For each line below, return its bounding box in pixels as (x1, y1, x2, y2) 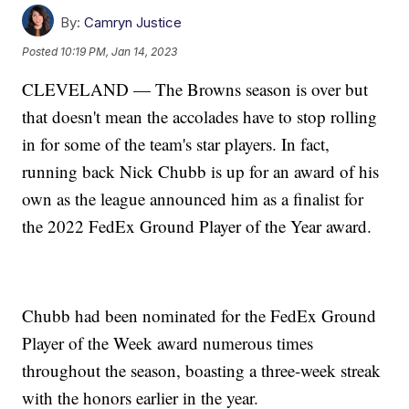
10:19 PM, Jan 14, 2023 (60, 44, 178, 58)
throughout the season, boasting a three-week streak (22, 359, 382, 383)
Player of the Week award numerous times (22, 331, 314, 355)
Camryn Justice (84, 14, 183, 32)
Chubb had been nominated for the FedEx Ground (22, 304, 377, 328)
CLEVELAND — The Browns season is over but (22, 78, 369, 101)
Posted (22, 44, 61, 58)
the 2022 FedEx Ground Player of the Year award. (22, 215, 372, 238)
